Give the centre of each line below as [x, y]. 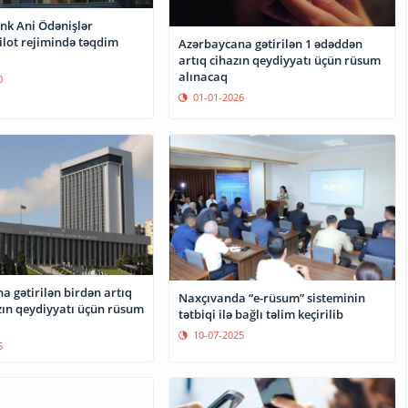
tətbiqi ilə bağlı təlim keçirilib [261, 315]
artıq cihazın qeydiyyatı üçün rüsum [280, 61]
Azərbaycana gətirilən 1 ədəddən [271, 44]
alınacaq [204, 77]
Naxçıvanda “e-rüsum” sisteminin [272, 298]
